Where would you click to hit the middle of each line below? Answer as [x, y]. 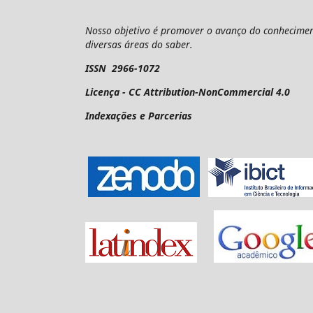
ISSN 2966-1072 [123, 68]
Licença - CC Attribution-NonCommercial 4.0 [188, 92]
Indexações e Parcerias [139, 115]
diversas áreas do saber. [140, 44]
